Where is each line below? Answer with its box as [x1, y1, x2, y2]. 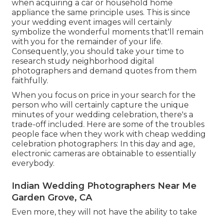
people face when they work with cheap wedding [12, 129, 206, 139]
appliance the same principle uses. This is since [12, 7, 190, 17]
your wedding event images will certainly [12, 17, 172, 27]
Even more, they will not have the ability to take [12, 207, 197, 217]
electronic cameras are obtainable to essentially [12, 148, 196, 158]
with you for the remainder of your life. [12, 36, 163, 46]
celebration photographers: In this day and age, [12, 139, 195, 148]
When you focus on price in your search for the [12, 90, 196, 100]
